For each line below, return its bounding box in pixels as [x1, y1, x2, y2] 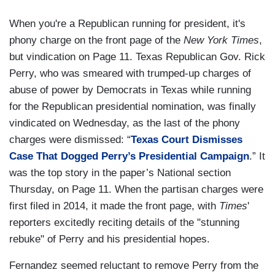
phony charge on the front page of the [9, 34, 184, 47]
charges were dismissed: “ [9, 134, 131, 146]
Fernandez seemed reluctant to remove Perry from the [9, 260, 258, 272]
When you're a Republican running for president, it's [9, 18, 246, 30]
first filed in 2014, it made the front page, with [9, 200, 219, 212]
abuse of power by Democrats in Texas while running [9, 84, 251, 96]
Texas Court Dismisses [131, 134, 242, 146]
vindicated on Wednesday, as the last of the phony [9, 117, 240, 130]
